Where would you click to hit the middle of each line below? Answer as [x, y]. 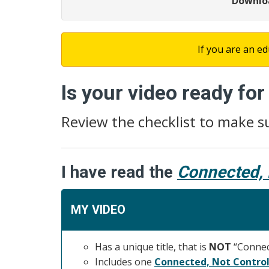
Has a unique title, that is [152, 246]
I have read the [119, 172]
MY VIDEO [98, 210]
